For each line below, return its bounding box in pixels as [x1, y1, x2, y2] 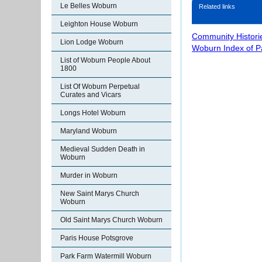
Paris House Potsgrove [60, 234, 133, 242]
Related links [199, 3, 235, 11]
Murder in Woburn [60, 171, 118, 180]
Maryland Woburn [60, 127, 117, 135]
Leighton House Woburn [60, 20, 138, 28]
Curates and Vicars [60, 91, 121, 99]
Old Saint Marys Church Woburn [60, 216, 163, 224]
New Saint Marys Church [60, 189, 139, 198]
